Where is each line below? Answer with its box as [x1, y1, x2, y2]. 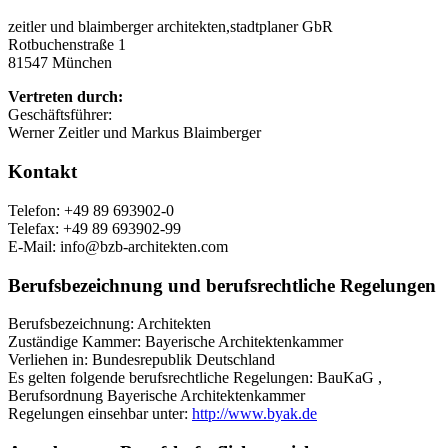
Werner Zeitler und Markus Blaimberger [8, 124, 261, 142]
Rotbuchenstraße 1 [8, 36, 126, 54]
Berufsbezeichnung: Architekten [8, 315, 211, 333]
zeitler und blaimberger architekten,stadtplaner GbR [8, 18, 333, 36]
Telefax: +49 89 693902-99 [8, 219, 181, 237]
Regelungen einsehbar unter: [8, 405, 192, 423]
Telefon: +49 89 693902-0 [8, 201, 174, 219]
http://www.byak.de [192, 405, 317, 423]
